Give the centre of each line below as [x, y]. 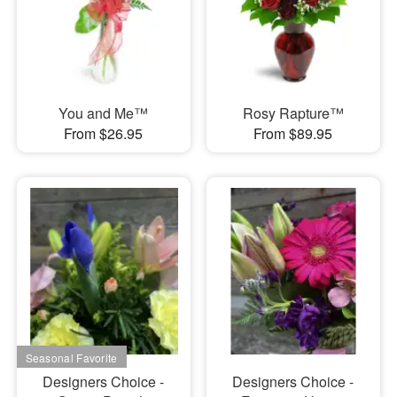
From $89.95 [293, 134]
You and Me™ [104, 113]
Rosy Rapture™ [293, 113]
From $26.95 [104, 134]
